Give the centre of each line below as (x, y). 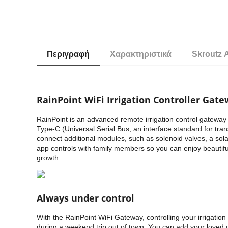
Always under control (85, 198)
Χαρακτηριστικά (141, 54)
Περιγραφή (68, 54)
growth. (49, 158)
